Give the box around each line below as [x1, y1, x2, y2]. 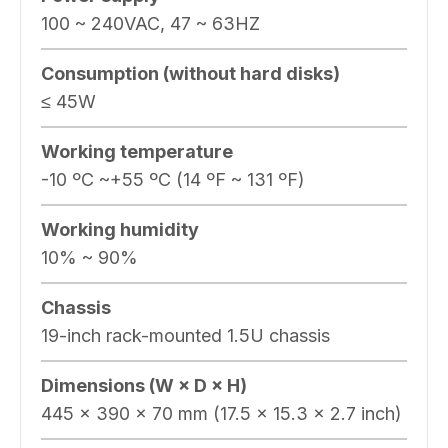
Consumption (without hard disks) [41, 62, 340, 84]
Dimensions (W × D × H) [41, 374, 247, 396]
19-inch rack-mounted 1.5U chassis [41, 324, 330, 346]
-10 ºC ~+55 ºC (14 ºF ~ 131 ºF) [41, 168, 305, 190]
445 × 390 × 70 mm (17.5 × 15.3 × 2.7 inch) [41, 402, 402, 424]
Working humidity [41, 218, 199, 240]
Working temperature [41, 140, 233, 162]
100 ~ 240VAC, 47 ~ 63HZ [41, 12, 260, 34]
